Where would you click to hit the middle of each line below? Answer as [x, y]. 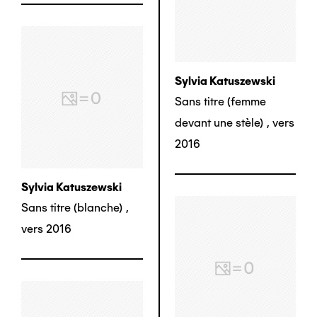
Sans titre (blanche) [72, 208]
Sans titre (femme [220, 102]
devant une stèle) [219, 123]
